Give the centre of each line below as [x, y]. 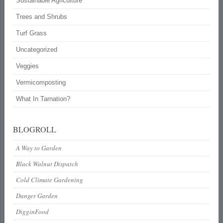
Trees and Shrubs [42, 16]
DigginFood [33, 211]
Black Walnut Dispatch [47, 164]
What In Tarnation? [43, 99]
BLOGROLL [35, 129]
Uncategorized [37, 49]
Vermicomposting [41, 82]
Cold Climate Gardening [50, 179]
